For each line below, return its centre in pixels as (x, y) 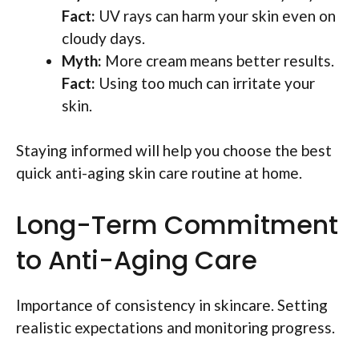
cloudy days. (103, 38)
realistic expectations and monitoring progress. (175, 327)
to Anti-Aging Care (137, 260)
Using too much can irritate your (205, 83)
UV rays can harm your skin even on (216, 15)
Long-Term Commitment (177, 224)
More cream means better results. (218, 60)
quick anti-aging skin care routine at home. (159, 173)
